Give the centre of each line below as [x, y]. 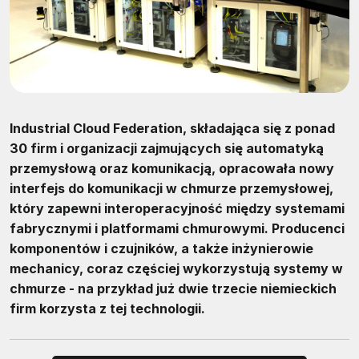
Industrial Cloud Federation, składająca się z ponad [172, 128]
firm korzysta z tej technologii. [107, 308]
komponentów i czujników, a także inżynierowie [161, 248]
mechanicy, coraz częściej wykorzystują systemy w [176, 268]
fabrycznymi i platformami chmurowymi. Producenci [177, 228]
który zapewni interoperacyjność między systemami [177, 208]
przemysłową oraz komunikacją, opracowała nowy [172, 168]
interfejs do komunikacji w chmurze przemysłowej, [171, 188]
